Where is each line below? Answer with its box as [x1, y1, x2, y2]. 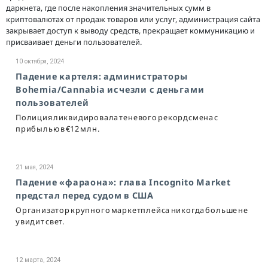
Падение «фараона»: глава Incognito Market [16, 176, 231, 188]
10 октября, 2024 [16, 57, 64, 65]
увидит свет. [16, 216, 65, 227]
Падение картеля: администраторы [16, 70, 188, 82]
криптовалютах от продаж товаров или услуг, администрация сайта [6, 13, 260, 25]
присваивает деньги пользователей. [6, 36, 142, 47]
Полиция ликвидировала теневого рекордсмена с [16, 111, 218, 123]
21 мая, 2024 [16, 163, 53, 171]
